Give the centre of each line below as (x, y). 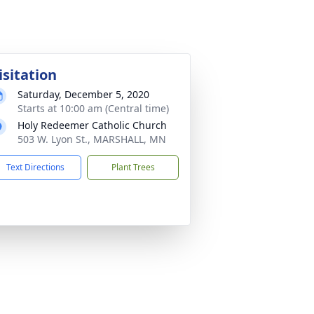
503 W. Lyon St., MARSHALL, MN (92, 139)
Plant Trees (133, 167)
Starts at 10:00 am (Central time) (93, 108)
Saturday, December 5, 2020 (83, 94)
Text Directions (35, 167)
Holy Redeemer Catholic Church (92, 125)
